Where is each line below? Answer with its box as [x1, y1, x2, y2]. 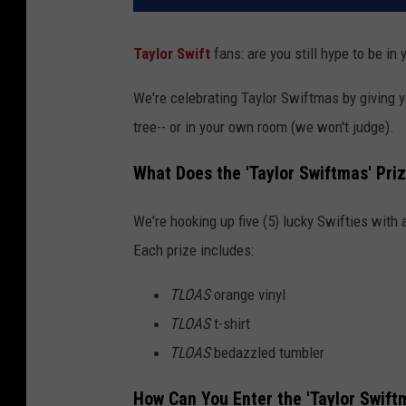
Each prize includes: [133, 240, 254, 259]
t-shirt [210, 314, 250, 333]
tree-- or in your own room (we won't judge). [133, 118, 394, 137]
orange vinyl [210, 285, 285, 304]
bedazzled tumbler [210, 343, 324, 362]
